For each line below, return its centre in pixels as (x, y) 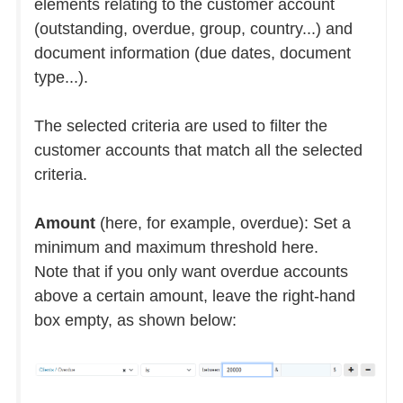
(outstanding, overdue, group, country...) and (193, 28)
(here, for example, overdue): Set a (223, 223)
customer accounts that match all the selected (198, 150)
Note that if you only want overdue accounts (191, 271)
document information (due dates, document (192, 53)
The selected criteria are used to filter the (180, 125)
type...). (61, 77)
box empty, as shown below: (135, 320)
